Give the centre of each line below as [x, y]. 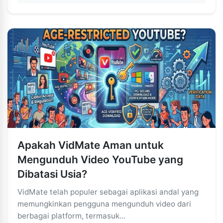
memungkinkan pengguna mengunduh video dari [104, 204]
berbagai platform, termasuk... [71, 216]
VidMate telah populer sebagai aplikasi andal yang [108, 192]
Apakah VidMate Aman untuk [91, 145]
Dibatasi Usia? [52, 174]
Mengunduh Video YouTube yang [100, 160]
